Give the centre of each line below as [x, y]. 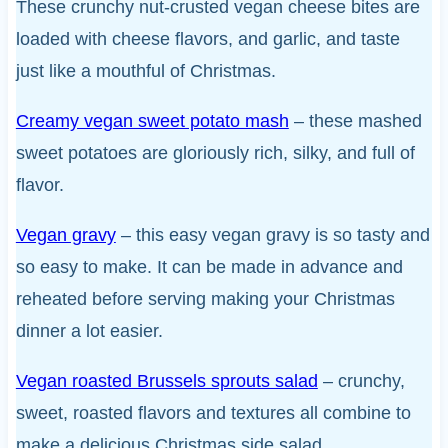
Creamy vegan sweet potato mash [152, 120]
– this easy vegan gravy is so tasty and [272, 234]
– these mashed [355, 120]
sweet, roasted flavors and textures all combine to [213, 412]
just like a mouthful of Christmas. [145, 70]
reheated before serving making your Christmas [205, 298]
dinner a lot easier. [89, 330]
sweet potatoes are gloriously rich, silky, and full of [215, 152]
